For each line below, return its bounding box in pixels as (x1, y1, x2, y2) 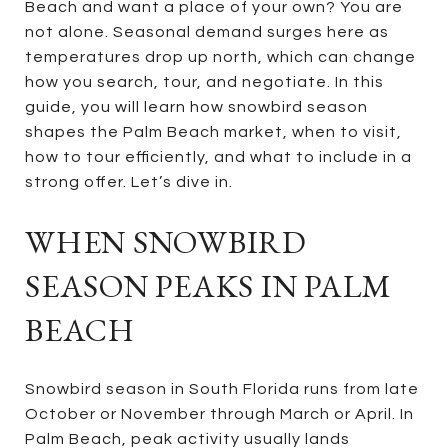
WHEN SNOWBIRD (25, 221, 307, 263)
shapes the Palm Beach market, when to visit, (25, 124, 402, 140)
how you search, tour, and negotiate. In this (25, 74, 384, 90)
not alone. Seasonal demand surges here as (25, 24, 389, 40)
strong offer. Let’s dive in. (25, 174, 233, 190)
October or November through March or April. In (25, 405, 414, 422)
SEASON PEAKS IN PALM (25, 265, 392, 307)
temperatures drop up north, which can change (25, 49, 416, 65)
